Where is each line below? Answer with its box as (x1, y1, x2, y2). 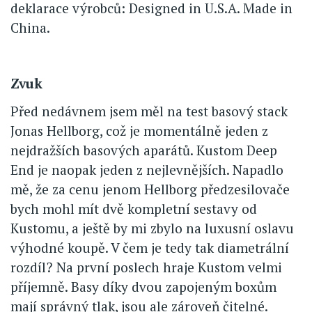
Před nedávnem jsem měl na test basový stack (10, 102, 288, 120)
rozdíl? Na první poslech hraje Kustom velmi (10, 258, 282, 276)
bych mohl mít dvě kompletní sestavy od (10, 199, 257, 217)
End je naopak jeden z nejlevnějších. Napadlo (10, 160, 283, 178)
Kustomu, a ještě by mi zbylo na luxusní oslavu (10, 219, 294, 237)
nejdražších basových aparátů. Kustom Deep (10, 141, 277, 159)
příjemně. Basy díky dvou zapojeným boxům (10, 277, 276, 295)
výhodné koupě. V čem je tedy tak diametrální (10, 238, 289, 256)
